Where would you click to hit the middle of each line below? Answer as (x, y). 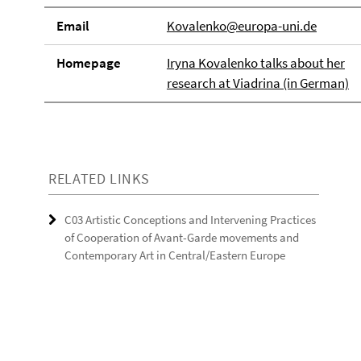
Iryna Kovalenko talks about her (255, 63)
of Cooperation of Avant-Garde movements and (182, 237)
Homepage (89, 63)
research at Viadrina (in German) (257, 83)
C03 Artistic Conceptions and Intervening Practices (190, 220)
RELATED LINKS (99, 178)
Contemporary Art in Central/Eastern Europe (175, 255)
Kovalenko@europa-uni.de (241, 26)
